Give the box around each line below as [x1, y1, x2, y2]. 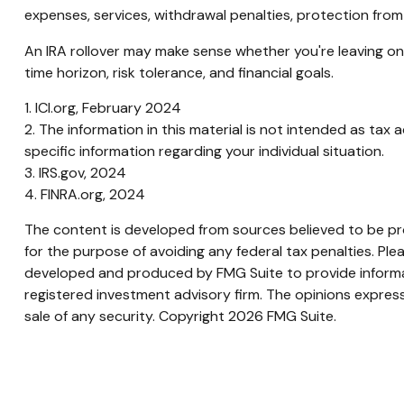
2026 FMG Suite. [227, 306, 336, 326]
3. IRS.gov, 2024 [23, 162, 126, 182]
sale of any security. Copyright [23, 306, 228, 326]
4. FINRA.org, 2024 [23, 184, 145, 204]
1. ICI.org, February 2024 [23, 97, 181, 117]
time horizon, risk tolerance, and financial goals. [23, 62, 334, 82]
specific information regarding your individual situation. [23, 141, 384, 161]
